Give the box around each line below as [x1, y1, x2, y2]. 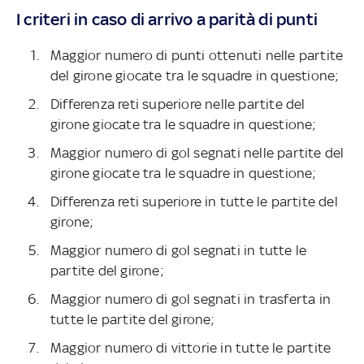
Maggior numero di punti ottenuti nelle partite [50, 47, 344, 64]
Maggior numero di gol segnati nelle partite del [50, 145, 344, 162]
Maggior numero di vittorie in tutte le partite [50, 340, 331, 357]
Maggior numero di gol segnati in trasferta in [50, 291, 331, 308]
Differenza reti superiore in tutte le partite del [50, 193, 338, 210]
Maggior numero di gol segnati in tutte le [50, 242, 307, 259]
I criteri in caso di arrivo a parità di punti [16, 9, 318, 30]
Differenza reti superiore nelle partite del [50, 96, 305, 113]
